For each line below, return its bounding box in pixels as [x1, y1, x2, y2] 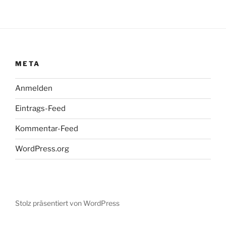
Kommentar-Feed [15, 124, 78, 134]
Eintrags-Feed [15, 104, 66, 114]
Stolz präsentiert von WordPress [15, 198, 120, 207]
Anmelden [15, 84, 52, 93]
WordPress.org [15, 144, 69, 154]
